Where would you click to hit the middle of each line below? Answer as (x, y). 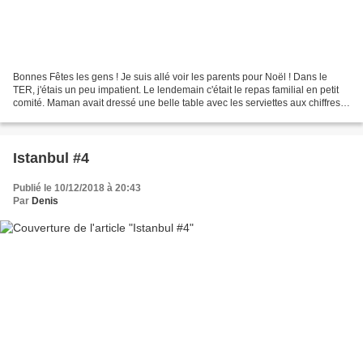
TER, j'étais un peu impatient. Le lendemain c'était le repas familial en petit (176, 90)
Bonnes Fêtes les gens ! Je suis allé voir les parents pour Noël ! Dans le (170, 77)
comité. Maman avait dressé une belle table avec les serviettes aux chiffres (177, 102)
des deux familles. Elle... (66, 115)
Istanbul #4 (51, 158)
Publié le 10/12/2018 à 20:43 (77, 188)
